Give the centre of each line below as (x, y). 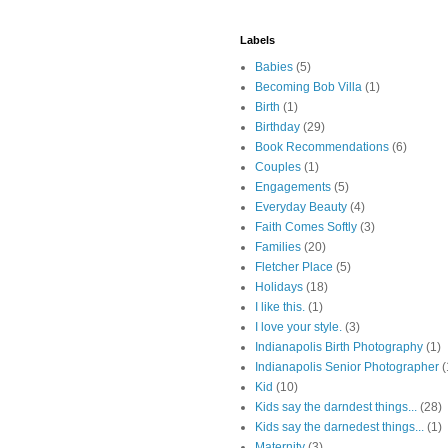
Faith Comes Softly (306, 227)
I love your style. (298, 327)
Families (278, 247)
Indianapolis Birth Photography (339, 347)
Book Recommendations (322, 147)
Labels (257, 40)
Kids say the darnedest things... (339, 427)
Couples (278, 167)
